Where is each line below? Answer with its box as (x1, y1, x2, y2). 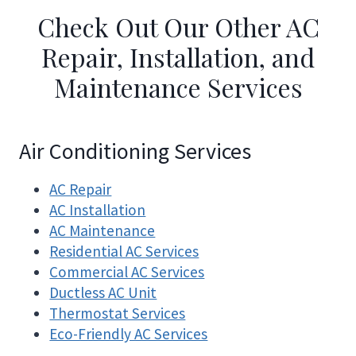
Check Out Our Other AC (37, 9, 319, 44)
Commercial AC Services (49, 261, 205, 281)
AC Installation (49, 199, 146, 219)
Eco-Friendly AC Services (49, 323, 208, 343)
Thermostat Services (49, 303, 186, 323)
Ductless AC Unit (49, 282, 157, 302)
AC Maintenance (49, 220, 156, 240)
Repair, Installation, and (41, 39, 315, 74)
